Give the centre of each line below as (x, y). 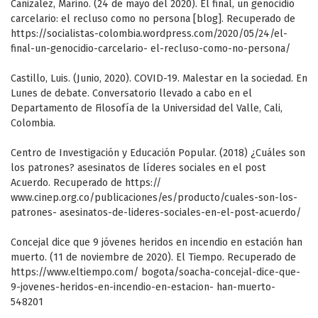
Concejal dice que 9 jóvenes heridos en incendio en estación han (157, 243)
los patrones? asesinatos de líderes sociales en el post (138, 168)
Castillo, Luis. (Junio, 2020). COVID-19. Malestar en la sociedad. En (159, 79)
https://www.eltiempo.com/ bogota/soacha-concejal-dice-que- (155, 273)
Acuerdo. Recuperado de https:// (86, 183)
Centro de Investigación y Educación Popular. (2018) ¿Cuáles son (158, 153)
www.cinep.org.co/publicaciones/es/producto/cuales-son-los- (154, 198)
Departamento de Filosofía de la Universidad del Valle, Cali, (147, 109)
